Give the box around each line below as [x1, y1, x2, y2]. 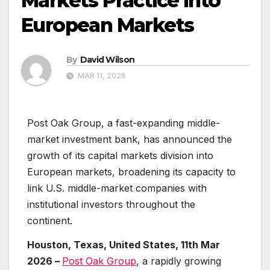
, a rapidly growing [136, 254, 221, 267]
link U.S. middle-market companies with [27, 182, 207, 195]
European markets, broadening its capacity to [27, 166, 236, 178]
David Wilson [80, 54, 135, 66]
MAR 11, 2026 [76, 71, 126, 81]
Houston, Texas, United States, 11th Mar [27, 238, 220, 251]
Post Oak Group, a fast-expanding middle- [27, 117, 220, 130]
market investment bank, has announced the [27, 133, 232, 146]
